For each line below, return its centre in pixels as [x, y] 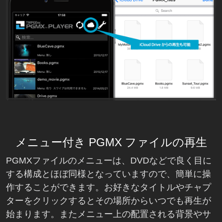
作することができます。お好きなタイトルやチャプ [109, 188]
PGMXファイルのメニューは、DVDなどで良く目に [109, 161]
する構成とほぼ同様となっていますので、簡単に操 [109, 174]
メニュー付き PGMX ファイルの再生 [111, 142]
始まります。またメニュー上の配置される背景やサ [109, 214]
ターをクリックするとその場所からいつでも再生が [109, 201]
